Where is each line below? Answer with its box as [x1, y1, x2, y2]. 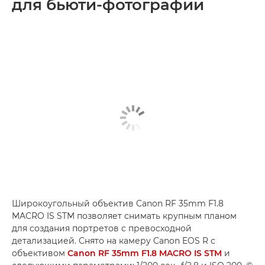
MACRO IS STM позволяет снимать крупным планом [12, 211, 237, 221]
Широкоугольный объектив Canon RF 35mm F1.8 [12, 198, 224, 209]
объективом [12, 248, 67, 258]
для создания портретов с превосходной [12, 223, 192, 234]
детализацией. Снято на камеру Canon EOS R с [12, 235, 215, 246]
